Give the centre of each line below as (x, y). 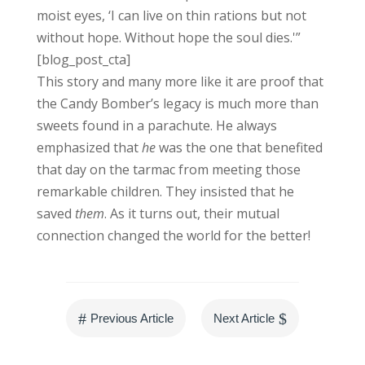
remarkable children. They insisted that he (165, 192)
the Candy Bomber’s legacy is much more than (177, 104)
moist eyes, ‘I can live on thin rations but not (171, 16)
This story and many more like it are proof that (180, 82)
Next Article (244, 319)
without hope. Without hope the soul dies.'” (168, 38)
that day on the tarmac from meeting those (168, 170)
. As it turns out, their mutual (191, 214)
